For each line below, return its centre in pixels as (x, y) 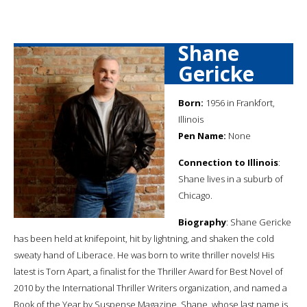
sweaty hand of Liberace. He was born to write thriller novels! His (144, 255)
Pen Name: (202, 135)
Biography (202, 222)
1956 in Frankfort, (239, 102)
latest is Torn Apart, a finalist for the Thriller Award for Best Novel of (148, 271)
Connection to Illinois (228, 162)
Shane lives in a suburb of (231, 179)
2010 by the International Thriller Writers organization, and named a (150, 287)
